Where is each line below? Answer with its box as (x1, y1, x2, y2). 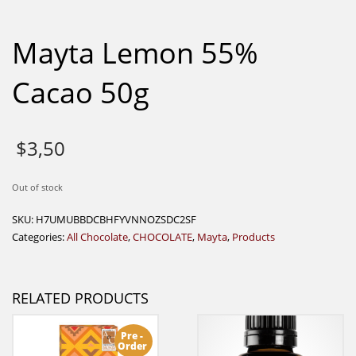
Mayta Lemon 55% (12, 33, 258, 73)
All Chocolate (67, 229, 128, 244)
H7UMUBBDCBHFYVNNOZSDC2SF (36, 211, 196, 226)
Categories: (12, 229, 67, 244)
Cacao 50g (12, 73, 149, 113)
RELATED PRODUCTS (12, 288, 149, 308)
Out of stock (12, 180, 63, 193)
